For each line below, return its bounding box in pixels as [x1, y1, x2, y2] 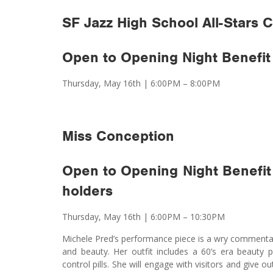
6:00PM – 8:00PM [151, 77, 220, 89]
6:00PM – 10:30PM [151, 210, 225, 222]
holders [62, 181, 113, 200]
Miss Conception [62, 126, 174, 145]
